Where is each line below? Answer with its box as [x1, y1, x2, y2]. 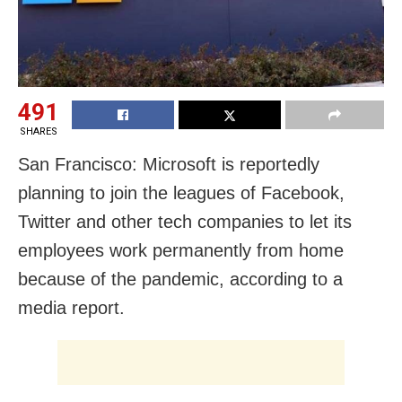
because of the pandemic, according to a [18, 268, 343, 289]
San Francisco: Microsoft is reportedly [18, 153, 319, 174]
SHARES [19, 125, 57, 137]
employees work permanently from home [18, 240, 344, 260]
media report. [18, 297, 125, 318]
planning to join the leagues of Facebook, [18, 182, 345, 203]
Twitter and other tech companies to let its [18, 211, 352, 232]
